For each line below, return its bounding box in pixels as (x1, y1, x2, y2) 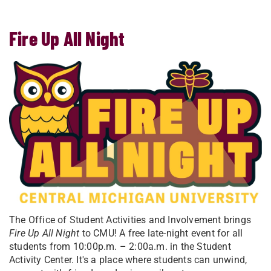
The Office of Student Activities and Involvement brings (9, 214, 252, 226)
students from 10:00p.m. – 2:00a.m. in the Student (9, 240, 231, 252)
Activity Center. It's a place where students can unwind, (9, 253, 247, 266)
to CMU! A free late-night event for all (79, 227, 243, 239)
